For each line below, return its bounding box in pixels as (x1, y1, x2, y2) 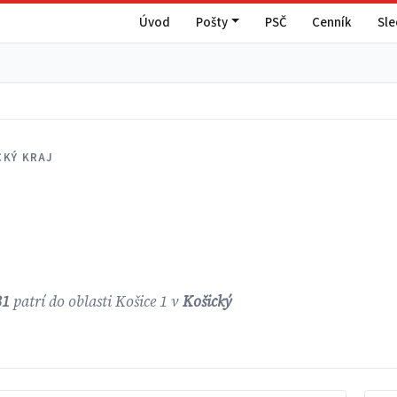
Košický (183, 292, 233, 313)
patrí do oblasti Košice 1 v (10, 292, 183, 313)
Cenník (312, 12, 353, 32)
